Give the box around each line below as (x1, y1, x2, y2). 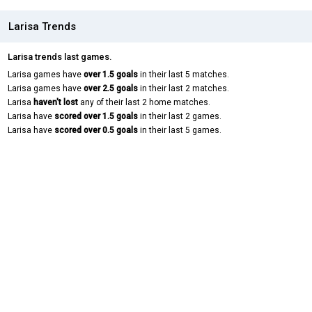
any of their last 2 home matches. (78, 97, 210, 108)
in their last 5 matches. (138, 70, 229, 80)
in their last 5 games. (138, 125, 221, 136)
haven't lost (33, 97, 78, 108)
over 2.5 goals (84, 84, 138, 94)
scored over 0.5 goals (54, 125, 138, 136)
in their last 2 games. (138, 111, 221, 122)
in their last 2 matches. (138, 84, 229, 94)
